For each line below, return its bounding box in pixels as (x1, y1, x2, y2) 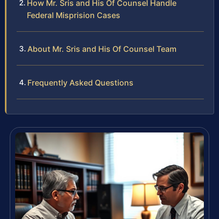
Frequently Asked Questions (27, 78, 133, 88)
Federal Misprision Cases (27, 10, 120, 21)
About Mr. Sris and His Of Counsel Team (27, 44, 176, 54)
